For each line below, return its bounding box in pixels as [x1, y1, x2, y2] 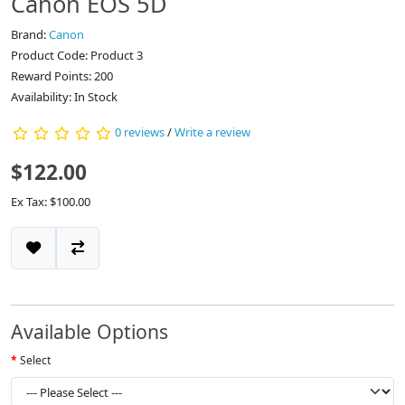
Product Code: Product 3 [11, 47, 143, 64]
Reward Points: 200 [11, 68, 113, 85]
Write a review [174, 124, 250, 141]
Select [20, 353, 51, 369]
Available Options [11, 318, 168, 345]
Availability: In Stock [11, 89, 118, 106]
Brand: [11, 26, 49, 43]
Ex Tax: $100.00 [11, 193, 90, 211]
